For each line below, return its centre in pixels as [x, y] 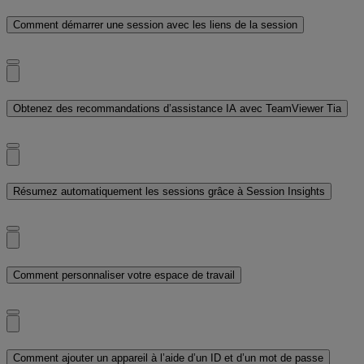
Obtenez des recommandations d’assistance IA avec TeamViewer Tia [177, 108]
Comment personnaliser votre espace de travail [124, 275]
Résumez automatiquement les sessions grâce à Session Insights [169, 192]
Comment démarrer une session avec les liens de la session [155, 25]
